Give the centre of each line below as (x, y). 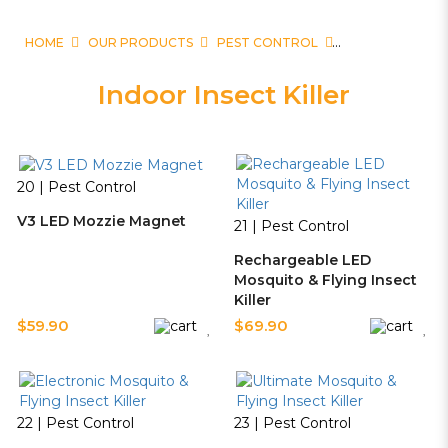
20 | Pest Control (76, 187)
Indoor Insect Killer (224, 95)
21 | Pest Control (291, 226)
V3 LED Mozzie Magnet (101, 221)
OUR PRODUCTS (140, 42)
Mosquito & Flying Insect (325, 280)
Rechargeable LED (302, 260)
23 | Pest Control (292, 423)
